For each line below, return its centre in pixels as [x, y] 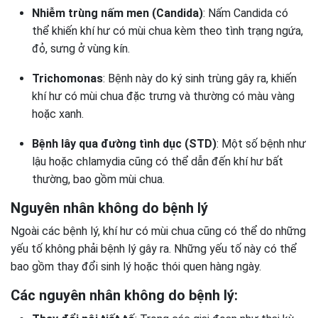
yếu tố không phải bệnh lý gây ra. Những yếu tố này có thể [154, 249]
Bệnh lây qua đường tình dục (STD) [124, 144]
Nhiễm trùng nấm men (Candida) [117, 13]
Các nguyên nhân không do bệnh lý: [124, 295]
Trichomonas [67, 78]
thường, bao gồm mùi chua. [98, 179]
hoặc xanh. [58, 114]
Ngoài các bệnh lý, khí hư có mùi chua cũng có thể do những [158, 231]
